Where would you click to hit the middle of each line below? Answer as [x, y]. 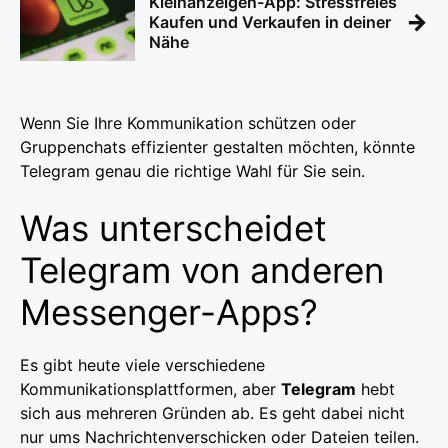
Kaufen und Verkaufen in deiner [270, 21]
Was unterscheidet [173, 227]
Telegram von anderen [202, 269]
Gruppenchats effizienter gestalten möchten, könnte [217, 146]
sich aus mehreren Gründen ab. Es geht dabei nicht [212, 412]
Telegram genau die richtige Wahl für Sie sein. [192, 170]
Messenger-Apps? [169, 311]
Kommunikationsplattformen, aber [150, 388]
